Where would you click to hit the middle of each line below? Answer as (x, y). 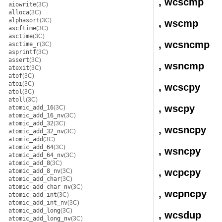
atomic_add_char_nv (40, 187)
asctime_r (24, 44)
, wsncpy (180, 151)
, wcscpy (179, 87)
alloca (19, 12)
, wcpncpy (183, 194)
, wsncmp (181, 66)
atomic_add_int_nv (38, 203)
